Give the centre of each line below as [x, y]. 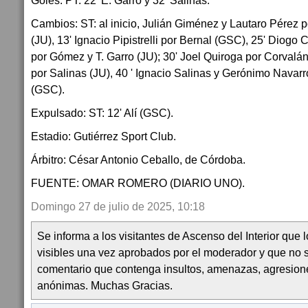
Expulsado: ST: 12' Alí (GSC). [102, 113]
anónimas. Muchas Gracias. [105, 285]
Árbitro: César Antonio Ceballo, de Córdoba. [138, 159]
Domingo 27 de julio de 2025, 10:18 [118, 206]
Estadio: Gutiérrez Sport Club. [103, 136]
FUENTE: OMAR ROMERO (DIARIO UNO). [138, 183]
